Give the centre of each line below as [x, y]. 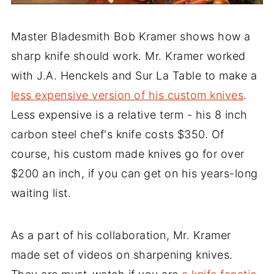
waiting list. [41, 193]
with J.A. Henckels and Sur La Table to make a [134, 75]
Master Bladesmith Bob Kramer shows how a [131, 36]
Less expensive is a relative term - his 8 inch [129, 114]
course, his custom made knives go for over [128, 154]
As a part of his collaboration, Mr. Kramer [121, 235]
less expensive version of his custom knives [127, 95]
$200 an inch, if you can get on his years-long [134, 173]
